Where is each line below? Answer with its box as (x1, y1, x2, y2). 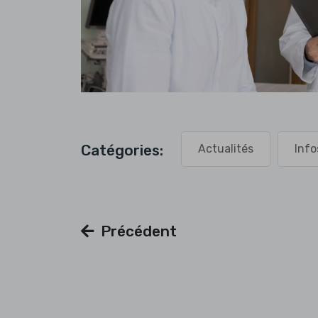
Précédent (101, 222, 177, 240)
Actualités (198, 142, 253, 155)
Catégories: (81, 141, 163, 159)
